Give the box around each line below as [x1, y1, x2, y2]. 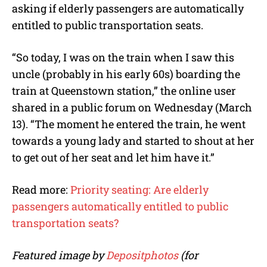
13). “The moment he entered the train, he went [12, 116, 246, 131]
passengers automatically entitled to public [12, 198, 228, 213]
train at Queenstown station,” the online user [12, 83, 236, 98]
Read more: [12, 182, 70, 197]
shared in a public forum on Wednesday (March [12, 100, 252, 114]
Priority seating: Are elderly [70, 182, 209, 197]
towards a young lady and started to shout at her [12, 133, 254, 148]
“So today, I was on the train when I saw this [12, 49, 234, 64]
